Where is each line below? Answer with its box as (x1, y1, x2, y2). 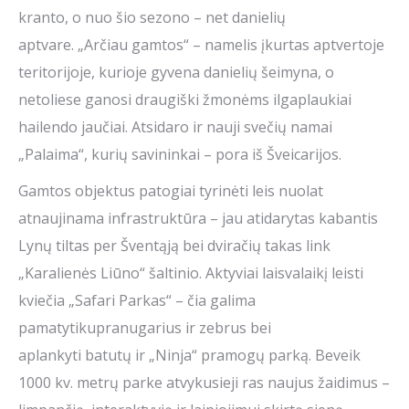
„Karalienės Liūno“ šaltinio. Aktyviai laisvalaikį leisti (18, 263, 363, 284)
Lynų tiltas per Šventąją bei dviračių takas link (18, 236, 330, 257)
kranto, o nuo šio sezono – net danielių (18, 7, 286, 28)
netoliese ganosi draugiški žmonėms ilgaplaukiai (18, 89, 351, 110)
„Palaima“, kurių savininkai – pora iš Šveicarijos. (18, 144, 341, 165)
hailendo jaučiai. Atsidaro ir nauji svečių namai (18, 117, 332, 138)
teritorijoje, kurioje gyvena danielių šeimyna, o (18, 62, 334, 83)
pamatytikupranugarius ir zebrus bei (18, 318, 271, 339)
